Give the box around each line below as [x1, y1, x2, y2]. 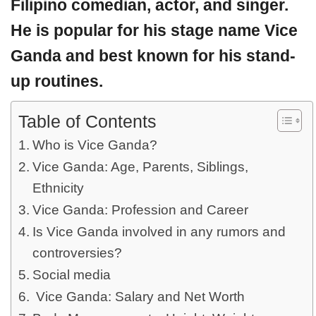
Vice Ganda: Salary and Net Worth [32, 289, 245, 304]
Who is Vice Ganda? [32, 138, 157, 152]
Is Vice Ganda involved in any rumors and [32, 224, 286, 239]
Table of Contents [18, 111, 157, 131]
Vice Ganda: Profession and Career [32, 202, 248, 217]
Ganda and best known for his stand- [11, 47, 296, 65]
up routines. [11, 72, 103, 90]
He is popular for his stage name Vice [11, 21, 298, 39]
